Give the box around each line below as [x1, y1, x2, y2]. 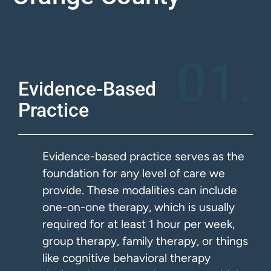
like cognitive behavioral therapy [42, 250, 211, 265]
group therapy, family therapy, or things [42, 233, 248, 248]
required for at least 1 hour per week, [42, 217, 235, 231]
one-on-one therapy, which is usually [42, 200, 235, 214]
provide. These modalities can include [42, 183, 237, 197]
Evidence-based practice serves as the [42, 149, 244, 163]
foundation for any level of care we [42, 166, 225, 180]
